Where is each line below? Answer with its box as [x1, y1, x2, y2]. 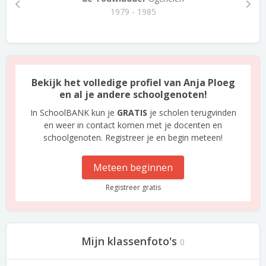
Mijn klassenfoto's [81, 234, 177, 248]
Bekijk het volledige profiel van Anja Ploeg [31, 76, 235, 89]
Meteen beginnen [93, 161, 173, 174]
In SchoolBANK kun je [30, 107, 117, 118]
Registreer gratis [105, 182, 161, 192]
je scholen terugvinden [147, 107, 236, 118]
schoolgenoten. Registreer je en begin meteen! [43, 132, 223, 143]
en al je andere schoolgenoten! [59, 88, 207, 101]
